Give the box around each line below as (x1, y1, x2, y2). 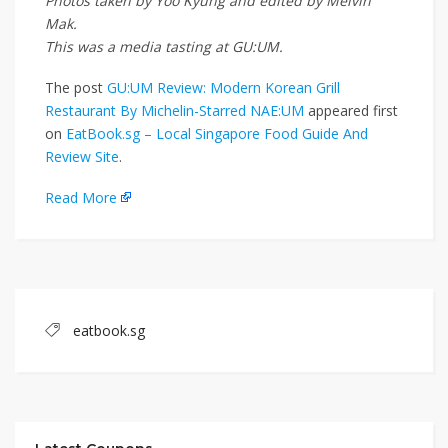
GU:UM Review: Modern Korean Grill (107, 78, 340, 98)
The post (45, 78, 107, 98)
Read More (45, 188, 117, 208)
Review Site (45, 147, 119, 167)
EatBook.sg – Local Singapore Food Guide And (66, 124, 368, 144)
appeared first (304, 101, 398, 121)
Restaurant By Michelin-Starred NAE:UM (45, 101, 304, 121)
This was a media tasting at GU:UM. (45, 37, 283, 57)
